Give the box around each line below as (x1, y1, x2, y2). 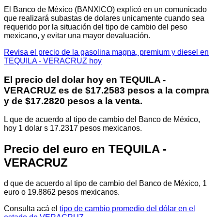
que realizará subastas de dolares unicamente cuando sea (4, 14, 204, 22)
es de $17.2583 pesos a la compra (56, 85, 209, 95)
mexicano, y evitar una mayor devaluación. (4, 31, 150, 40)
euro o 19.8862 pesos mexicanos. (4, 188, 120, 197)
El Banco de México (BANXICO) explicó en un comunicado (4, 5, 207, 14)
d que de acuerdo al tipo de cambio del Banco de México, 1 (4, 179, 207, 188)
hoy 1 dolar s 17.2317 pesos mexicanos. (4, 124, 142, 133)
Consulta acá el (4, 204, 60, 213)
